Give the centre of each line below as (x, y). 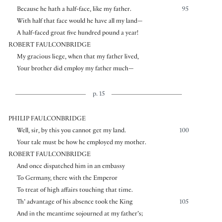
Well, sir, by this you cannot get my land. (71, 132)
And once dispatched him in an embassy (71, 167)
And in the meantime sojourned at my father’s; (80, 215)
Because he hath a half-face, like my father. (74, 10)
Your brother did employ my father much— (75, 70)
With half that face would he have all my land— (80, 22)
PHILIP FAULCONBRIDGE (47, 120)
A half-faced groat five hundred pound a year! (77, 34)
